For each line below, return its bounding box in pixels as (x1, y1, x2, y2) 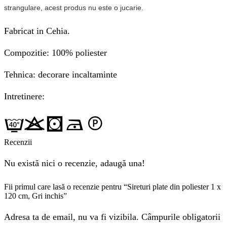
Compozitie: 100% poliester (4, 48, 107, 58)
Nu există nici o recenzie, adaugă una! (4, 158, 145, 169)
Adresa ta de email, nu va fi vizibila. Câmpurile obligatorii (4, 212, 220, 222)
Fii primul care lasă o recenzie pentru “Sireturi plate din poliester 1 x (4, 182, 221, 191)
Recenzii (4, 137, 32, 146)
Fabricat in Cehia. (4, 26, 70, 36)
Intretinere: (4, 91, 45, 101)
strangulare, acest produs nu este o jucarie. (4, 3, 143, 12)
